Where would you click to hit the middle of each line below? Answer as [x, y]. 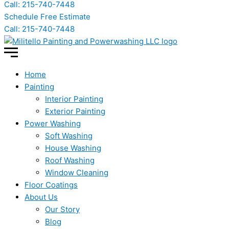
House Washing [73, 148]
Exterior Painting [75, 111]
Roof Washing [70, 160]
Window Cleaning [77, 173]
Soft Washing [69, 136]
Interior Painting [74, 99]
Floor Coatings [51, 185]
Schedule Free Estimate [47, 17]
